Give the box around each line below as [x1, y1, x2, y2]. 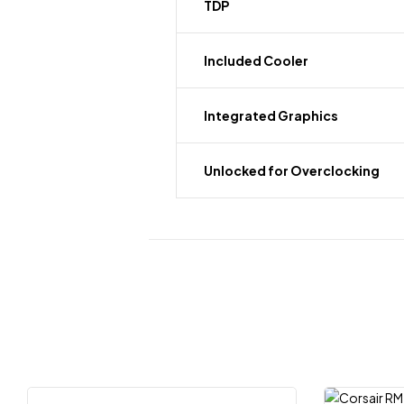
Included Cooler [204, 52, 308, 69]
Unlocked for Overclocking [204, 162, 380, 179]
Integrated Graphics [204, 107, 338, 124]
